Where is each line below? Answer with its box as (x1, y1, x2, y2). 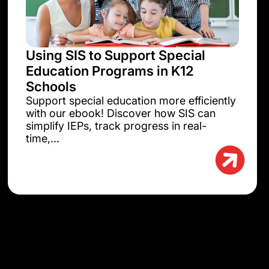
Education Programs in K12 (26, 63, 195, 79)
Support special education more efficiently (26, 94, 237, 107)
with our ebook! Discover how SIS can (26, 107, 216, 120)
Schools (26, 79, 77, 95)
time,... (26, 132, 60, 145)
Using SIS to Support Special (26, 47, 206, 64)
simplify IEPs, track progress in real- (26, 119, 207, 133)
